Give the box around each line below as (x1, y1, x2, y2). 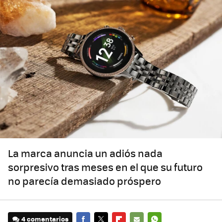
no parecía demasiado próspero (8, 173, 161, 188)
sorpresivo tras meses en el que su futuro (8, 160, 203, 174)
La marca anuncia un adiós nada (8, 146, 163, 161)
